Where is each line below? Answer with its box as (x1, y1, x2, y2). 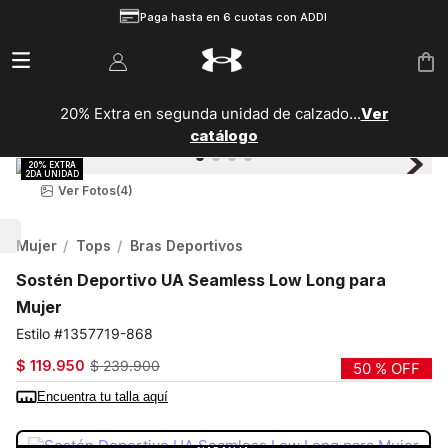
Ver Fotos (58, 182, 116, 198)
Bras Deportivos (130, 236, 243, 254)
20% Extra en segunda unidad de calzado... (59, 103, 361, 123)
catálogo (190, 125, 258, 145)
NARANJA (83, 410, 164, 431)
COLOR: (16, 410, 83, 431)
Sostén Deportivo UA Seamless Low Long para (16, 269, 386, 290)
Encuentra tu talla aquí (37, 388, 168, 404)
